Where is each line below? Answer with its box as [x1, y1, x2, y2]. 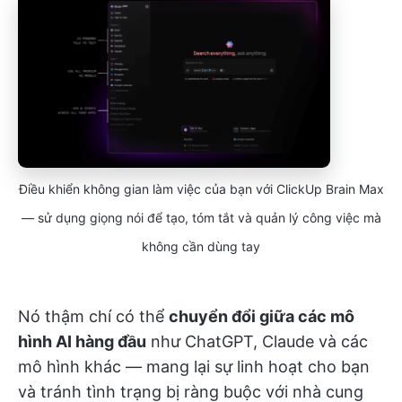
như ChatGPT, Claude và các [146, 331, 368, 351]
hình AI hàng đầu [18, 331, 146, 351]
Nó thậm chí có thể [18, 306, 169, 326]
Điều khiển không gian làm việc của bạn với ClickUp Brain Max [18, 180, 384, 197]
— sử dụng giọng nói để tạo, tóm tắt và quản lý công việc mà [21, 209, 381, 225]
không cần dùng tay [142, 238, 260, 254]
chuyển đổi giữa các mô [169, 306, 354, 326]
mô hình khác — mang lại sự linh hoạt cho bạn [18, 356, 370, 376]
